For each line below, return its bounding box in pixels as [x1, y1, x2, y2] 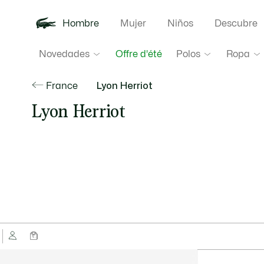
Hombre [62, 19, 99, 28]
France [45, 81, 78, 91]
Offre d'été [115, 49, 162, 59]
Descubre [214, 19, 258, 28]
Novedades [38, 49, 90, 59]
